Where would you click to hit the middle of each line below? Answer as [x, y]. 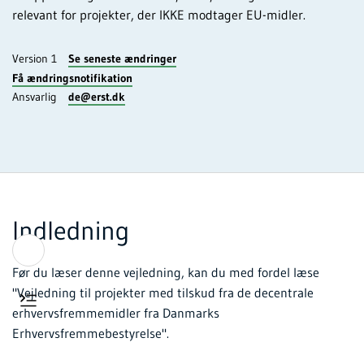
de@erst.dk [97, 96]
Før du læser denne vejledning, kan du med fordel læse [166, 272]
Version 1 [40, 58]
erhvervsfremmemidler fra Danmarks [116, 312]
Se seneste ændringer [122, 58]
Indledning [71, 230]
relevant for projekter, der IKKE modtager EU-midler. [159, 14]
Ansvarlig [40, 96]
